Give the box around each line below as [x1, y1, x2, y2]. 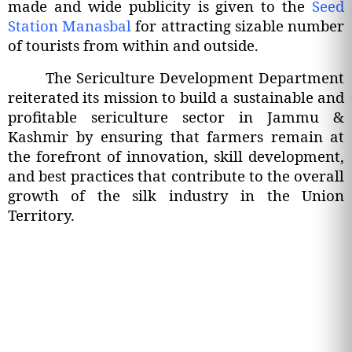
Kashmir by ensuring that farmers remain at [8, 126, 344, 146]
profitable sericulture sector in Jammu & [8, 106, 344, 126]
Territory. [8, 204, 75, 225]
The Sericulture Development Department [46, 67, 344, 87]
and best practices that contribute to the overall [8, 165, 344, 185]
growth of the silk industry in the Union [8, 185, 344, 205]
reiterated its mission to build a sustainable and [8, 86, 344, 107]
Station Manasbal [8, 15, 132, 35]
